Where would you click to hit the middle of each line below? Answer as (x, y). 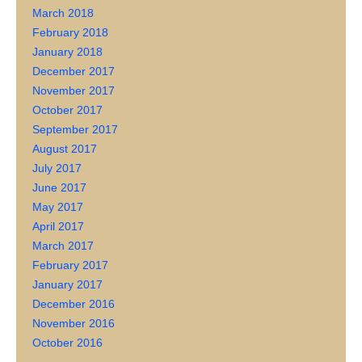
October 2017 (67, 110)
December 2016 (74, 304)
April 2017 (58, 227)
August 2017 (65, 149)
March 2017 (63, 246)
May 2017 (58, 207)
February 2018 (70, 33)
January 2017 (67, 285)
